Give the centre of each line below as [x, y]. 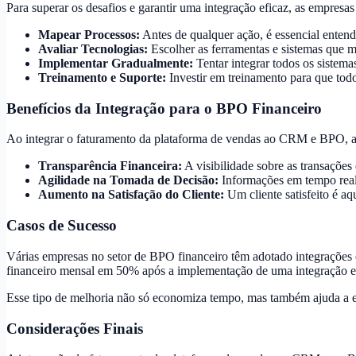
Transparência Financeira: [110, 166]
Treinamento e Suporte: [102, 77]
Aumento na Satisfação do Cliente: [131, 195]
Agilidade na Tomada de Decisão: [128, 180]
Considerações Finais [75, 328]
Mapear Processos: [89, 35]
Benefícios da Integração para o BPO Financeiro [164, 108]
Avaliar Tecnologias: [93, 49]
